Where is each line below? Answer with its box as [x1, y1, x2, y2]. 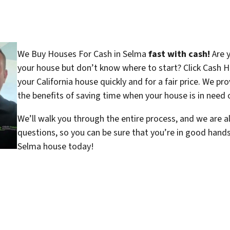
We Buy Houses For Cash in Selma [17, 47, 148, 61]
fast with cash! [148, 47, 210, 61]
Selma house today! [17, 140, 94, 153]
